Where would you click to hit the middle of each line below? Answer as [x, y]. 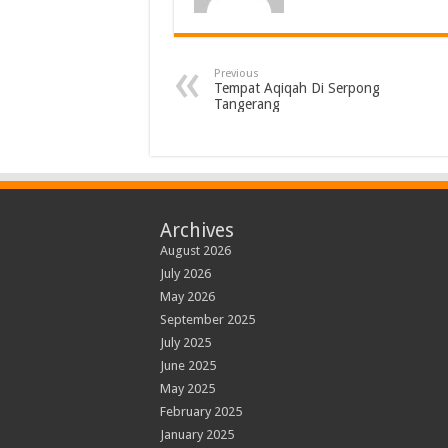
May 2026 [187, 296]
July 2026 [185, 273]
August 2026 [195, 250]
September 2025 [207, 319]
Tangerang [246, 104]
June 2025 [187, 365]
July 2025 [185, 342]
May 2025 [187, 388]
